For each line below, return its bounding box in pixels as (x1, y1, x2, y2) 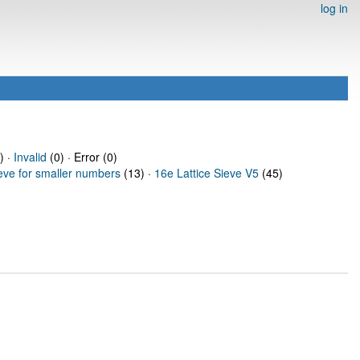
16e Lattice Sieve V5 (154, 165, 259, 181)
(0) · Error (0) (46, 149, 117, 165)
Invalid (13, 149, 47, 165)
